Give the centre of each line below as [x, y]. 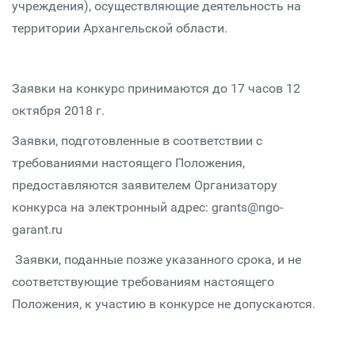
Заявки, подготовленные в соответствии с [137, 141]
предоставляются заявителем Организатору [145, 185]
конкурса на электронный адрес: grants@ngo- [147, 207]
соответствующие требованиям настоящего [143, 282]
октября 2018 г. [58, 111]
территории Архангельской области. [120, 28]
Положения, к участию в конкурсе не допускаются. [164, 304]
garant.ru [37, 229]
